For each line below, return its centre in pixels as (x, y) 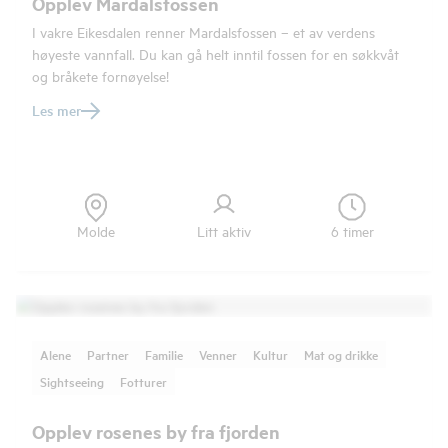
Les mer (56, 110)
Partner (108, 354)
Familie (164, 354)
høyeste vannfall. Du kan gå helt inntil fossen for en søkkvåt (215, 53)
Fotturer (143, 381)
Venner (218, 354)
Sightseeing (72, 381)
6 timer (352, 230)
